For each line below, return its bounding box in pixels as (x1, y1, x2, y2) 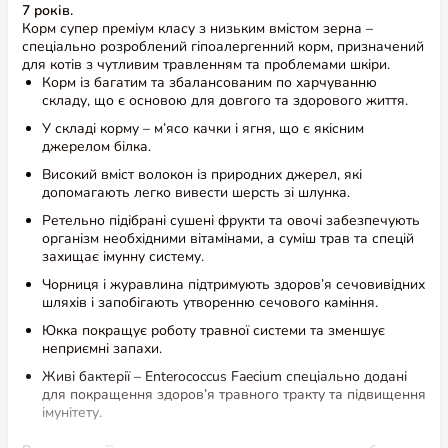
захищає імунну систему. (42, 247, 204, 266)
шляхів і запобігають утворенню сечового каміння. (42, 293, 378, 312)
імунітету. (42, 403, 102, 422)
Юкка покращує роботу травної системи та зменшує (42, 321, 385, 340)
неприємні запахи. (42, 339, 162, 358)
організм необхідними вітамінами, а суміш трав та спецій (42, 229, 414, 248)
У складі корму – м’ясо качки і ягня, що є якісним (42, 119, 364, 138)
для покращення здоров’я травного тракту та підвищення (42, 385, 426, 404)
